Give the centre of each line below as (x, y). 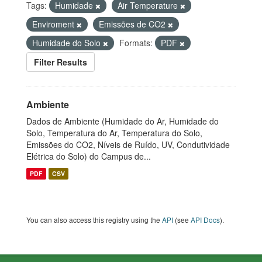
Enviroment (54, 24)
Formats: (136, 43)
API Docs (205, 220)
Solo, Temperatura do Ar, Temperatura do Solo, (114, 133)
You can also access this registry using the (94, 220)
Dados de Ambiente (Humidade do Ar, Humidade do (123, 121)
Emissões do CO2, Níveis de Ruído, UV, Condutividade (128, 144)
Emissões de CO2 (133, 24)
